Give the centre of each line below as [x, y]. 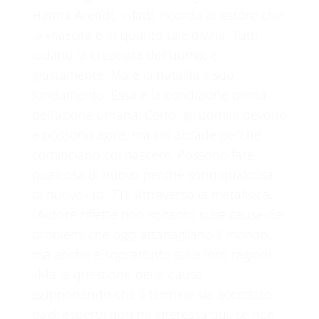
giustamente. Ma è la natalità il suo [133, 75]
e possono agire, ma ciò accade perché [146, 135]
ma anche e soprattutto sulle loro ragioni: [153, 254]
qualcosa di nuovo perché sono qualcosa [152, 174]
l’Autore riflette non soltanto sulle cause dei [158, 214]
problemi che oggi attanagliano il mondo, [151, 234]
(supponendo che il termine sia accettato [152, 294]
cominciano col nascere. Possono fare [143, 155]
